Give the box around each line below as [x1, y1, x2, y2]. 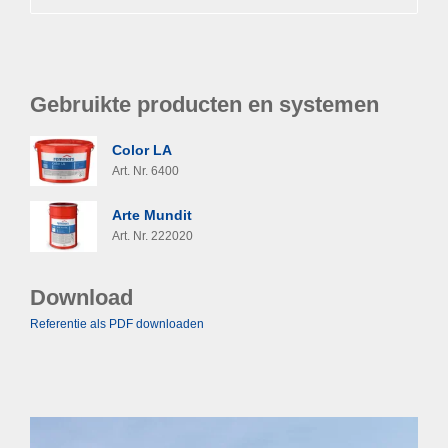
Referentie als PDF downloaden [30, 316, 204, 331]
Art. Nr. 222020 [112, 229, 194, 244]
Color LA [112, 142, 173, 159]
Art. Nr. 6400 [112, 164, 180, 179]
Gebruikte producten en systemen [30, 91, 379, 117]
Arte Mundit [112, 207, 193, 224]
